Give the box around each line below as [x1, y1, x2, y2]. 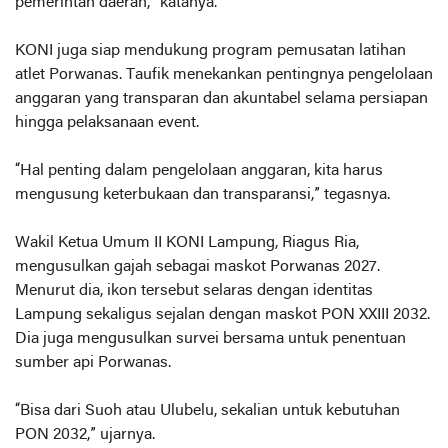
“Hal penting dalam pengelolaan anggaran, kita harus [15, 163, 383, 179]
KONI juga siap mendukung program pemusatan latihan [15, 43, 406, 59]
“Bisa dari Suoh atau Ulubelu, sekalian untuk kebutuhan [15, 403, 400, 419]
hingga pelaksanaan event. [15, 115, 199, 131]
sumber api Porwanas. [15, 355, 171, 371]
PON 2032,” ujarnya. [15, 427, 155, 443]
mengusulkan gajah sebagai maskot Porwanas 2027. [15, 259, 380, 275]
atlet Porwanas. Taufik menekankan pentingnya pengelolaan [15, 67, 433, 83]
